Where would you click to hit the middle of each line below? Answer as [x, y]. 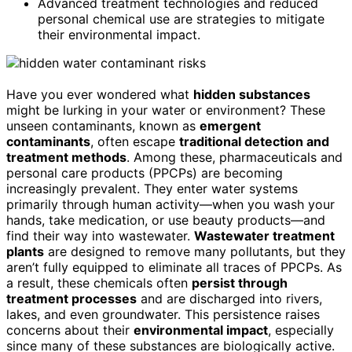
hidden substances [252, 94]
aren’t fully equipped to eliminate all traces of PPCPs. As [174, 267]
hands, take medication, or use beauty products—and [166, 220]
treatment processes [71, 298]
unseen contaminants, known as [103, 125]
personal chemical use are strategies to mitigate [181, 18]
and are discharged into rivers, [229, 298]
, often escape [135, 141]
